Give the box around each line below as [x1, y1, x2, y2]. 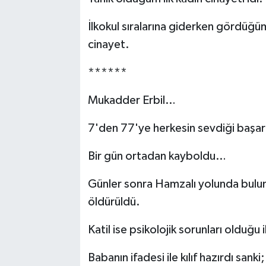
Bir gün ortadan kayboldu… [87, 150, 226, 162]
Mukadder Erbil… [87, 94, 176, 106]
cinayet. [87, 38, 129, 50]
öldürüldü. [87, 195, 140, 208]
